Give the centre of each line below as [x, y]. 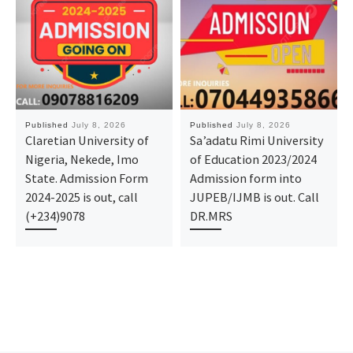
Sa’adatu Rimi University [256, 140]
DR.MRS [211, 216]
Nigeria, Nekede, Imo [82, 159]
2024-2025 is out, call [81, 197]
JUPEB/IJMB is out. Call [254, 197]
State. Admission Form [86, 178]
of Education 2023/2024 [253, 159]
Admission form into [245, 178]
